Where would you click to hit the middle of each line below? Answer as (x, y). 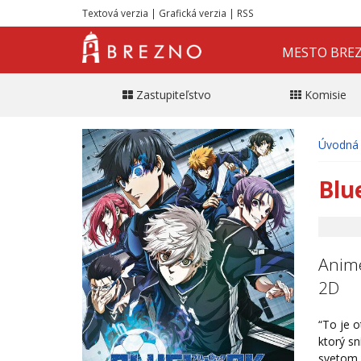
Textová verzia (115, 13)
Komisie (326, 94)
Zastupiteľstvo (173, 94)
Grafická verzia (193, 13)
